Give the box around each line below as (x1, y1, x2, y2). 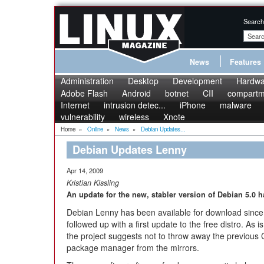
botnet (165, 87, 189, 99)
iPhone (180, 99, 206, 111)
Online (87, 125, 103, 133)
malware (220, 99, 252, 111)
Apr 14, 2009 (67, 166, 103, 175)
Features (230, 57, 261, 67)
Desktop (128, 75, 159, 87)
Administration (61, 75, 114, 87)
